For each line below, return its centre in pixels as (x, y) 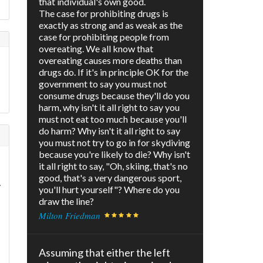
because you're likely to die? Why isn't (114, 154)
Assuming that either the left (104, 253)
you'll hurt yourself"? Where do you (109, 190)
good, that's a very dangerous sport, (110, 178)
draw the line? (66, 201)
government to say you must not (103, 84)
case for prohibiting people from (104, 37)
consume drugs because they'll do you (114, 96)
